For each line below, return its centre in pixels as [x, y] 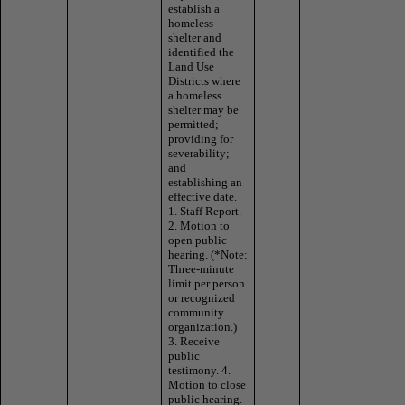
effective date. [202, 196]
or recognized [202, 297]
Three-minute [201, 268]
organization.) [202, 326]
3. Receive [194, 341]
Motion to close [207, 384]
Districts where [204, 80]
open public [198, 240]
